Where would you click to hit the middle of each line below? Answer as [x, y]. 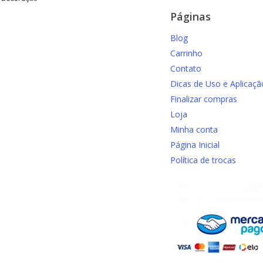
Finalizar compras [204, 99]
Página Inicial [195, 145]
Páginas [190, 17]
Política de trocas [203, 160]
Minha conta [194, 130]
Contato [186, 69]
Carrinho [186, 53]
